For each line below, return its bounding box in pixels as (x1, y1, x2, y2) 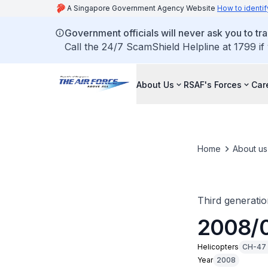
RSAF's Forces (184, 79, 242, 90)
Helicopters (197, 242, 239, 251)
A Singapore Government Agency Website (67, 4, 217, 13)
